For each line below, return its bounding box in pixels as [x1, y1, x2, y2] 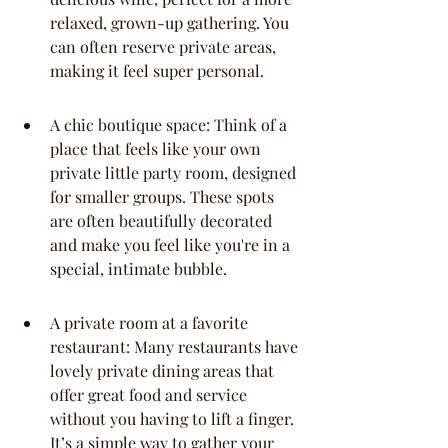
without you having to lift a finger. [50, 408, 298, 429]
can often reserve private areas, [50, 36, 280, 57]
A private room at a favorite [50, 312, 252, 333]
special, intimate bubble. [50, 258, 227, 279]
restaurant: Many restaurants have [50, 336, 302, 357]
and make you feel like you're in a [50, 234, 294, 255]
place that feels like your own [50, 138, 265, 159]
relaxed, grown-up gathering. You [50, 12, 293, 33]
